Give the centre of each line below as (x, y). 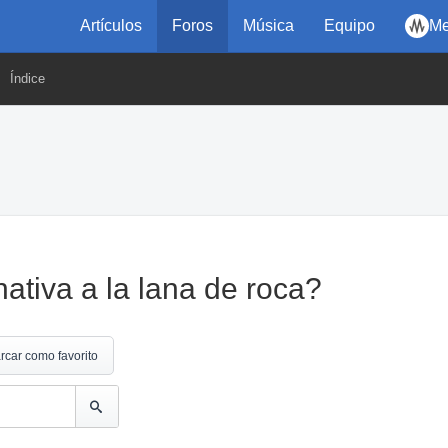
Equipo (349, 25)
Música (268, 25)
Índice (27, 78)
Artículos (111, 25)
